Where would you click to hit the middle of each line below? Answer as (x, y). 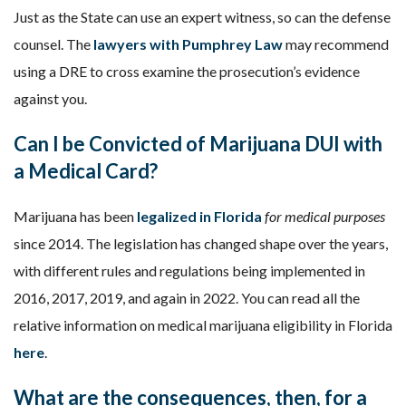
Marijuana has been (75, 216)
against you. (50, 98)
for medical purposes (325, 216)
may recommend (336, 44)
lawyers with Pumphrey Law (188, 44)
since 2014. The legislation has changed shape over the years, (201, 243)
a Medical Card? (86, 171)
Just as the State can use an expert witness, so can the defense (202, 17)
